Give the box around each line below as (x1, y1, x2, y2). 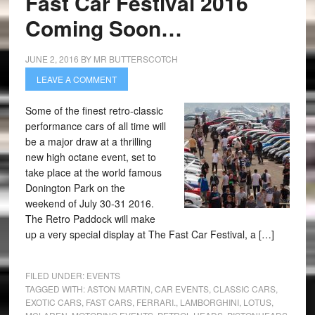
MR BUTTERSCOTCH (93, 53, 178, 65)
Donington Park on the (25, 181, 125, 195)
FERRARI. (136, 296, 176, 308)
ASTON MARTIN (86, 283, 150, 295)
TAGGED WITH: (25, 283, 87, 295)
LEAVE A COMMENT (36, 73, 117, 85)
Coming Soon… (25, 13, 182, 43)
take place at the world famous (25, 165, 162, 179)
